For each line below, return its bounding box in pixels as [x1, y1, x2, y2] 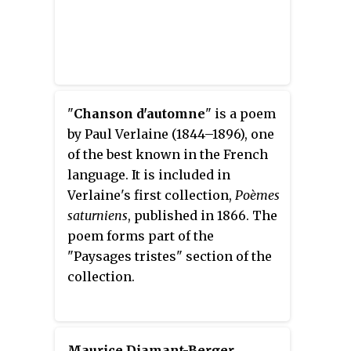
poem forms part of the [67, 227, 214, 244]
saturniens [67, 207, 128, 223]
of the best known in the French [67, 146, 268, 162]
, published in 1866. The [128, 207, 277, 223]
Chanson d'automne [74, 105, 205, 121]
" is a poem [205, 105, 276, 121]
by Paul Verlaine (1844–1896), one [67, 125, 274, 142]
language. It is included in [67, 166, 230, 183]
